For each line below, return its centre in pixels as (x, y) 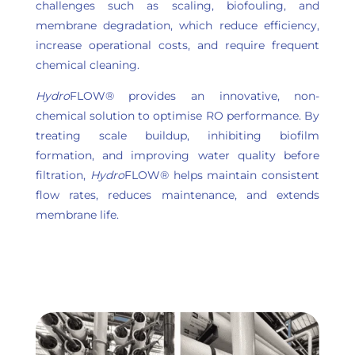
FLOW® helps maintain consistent (222, 175)
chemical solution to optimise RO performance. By (177, 116)
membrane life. (77, 215)
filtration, (63, 175)
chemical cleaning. (87, 65)
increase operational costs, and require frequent (177, 45)
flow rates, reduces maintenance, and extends (177, 195)
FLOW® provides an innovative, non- (195, 96)
